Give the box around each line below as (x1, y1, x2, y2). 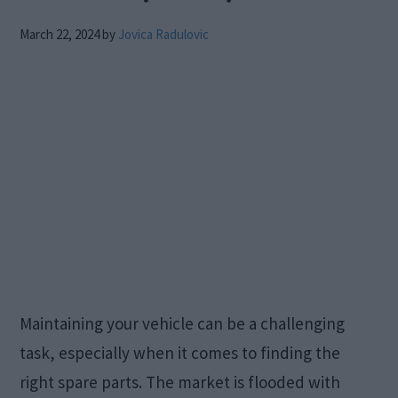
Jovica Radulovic (118, 26, 210, 43)
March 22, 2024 (20, 26, 100, 43)
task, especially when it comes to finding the (20, 342, 341, 363)
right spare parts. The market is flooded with (20, 371, 341, 393)
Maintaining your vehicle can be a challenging (20, 313, 346, 334)
